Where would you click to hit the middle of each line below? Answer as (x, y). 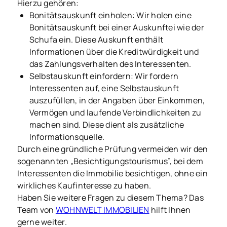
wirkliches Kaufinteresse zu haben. (85, 186)
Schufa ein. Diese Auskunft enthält (96, 40)
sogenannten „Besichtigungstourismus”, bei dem (110, 161)
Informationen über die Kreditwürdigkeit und (114, 52)
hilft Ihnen (170, 210)
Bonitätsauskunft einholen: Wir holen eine (110, 15)
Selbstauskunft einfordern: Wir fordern (104, 76)
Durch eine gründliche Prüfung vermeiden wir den (112, 149)
